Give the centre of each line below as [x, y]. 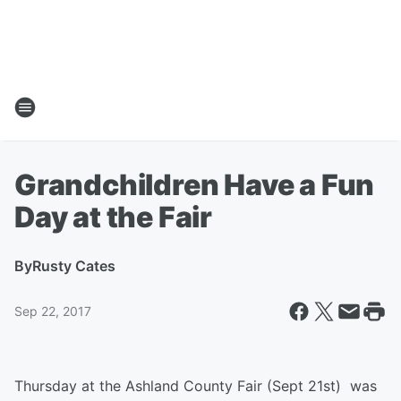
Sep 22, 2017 [53, 311]
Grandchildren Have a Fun [195, 185]
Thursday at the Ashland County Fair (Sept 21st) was [196, 386]
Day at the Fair [114, 217]
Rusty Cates [74, 266]
